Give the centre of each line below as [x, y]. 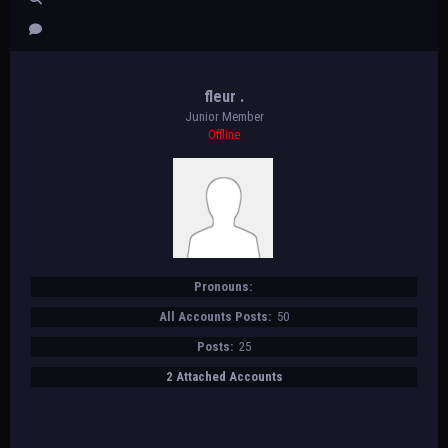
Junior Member [224, 116]
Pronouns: [222, 286]
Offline [224, 134]
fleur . [224, 96]
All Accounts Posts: [216, 316]
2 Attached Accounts [224, 376]
